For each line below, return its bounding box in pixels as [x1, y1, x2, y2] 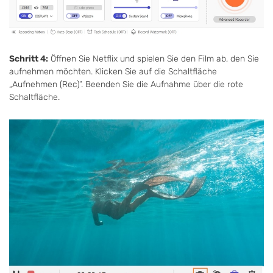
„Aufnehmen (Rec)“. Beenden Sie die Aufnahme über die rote [9, 79, 243, 90]
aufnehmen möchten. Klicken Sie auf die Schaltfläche [9, 66, 217, 77]
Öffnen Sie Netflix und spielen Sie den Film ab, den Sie [48, 54, 259, 65]
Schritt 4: [9, 54, 48, 65]
